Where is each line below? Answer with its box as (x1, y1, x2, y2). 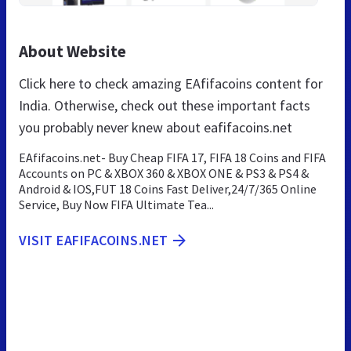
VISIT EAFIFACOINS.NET (19, 230, 168, 249)
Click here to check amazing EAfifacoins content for (19, 74, 323, 92)
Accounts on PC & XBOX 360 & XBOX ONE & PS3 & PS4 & (19, 165, 309, 181)
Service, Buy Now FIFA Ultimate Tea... (19, 196, 214, 212)
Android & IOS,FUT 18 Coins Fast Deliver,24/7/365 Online (19, 180, 317, 197)
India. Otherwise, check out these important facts (19, 96, 310, 114)
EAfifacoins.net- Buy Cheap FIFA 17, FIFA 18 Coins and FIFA (19, 149, 326, 165)
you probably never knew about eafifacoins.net (19, 118, 292, 136)
